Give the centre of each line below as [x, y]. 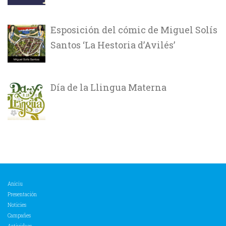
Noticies [17, 205]
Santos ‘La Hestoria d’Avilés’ [113, 45]
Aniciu [15, 184]
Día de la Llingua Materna [108, 87]
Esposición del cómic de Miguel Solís [134, 30]
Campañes [19, 216]
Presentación [22, 194]
